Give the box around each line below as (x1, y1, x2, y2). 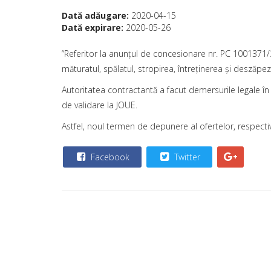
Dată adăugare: (62, 10, 131, 21)
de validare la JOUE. (62, 99, 137, 111)
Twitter (172, 151, 200, 163)
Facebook (88, 151, 129, 163)
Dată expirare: (62, 22, 126, 33)
